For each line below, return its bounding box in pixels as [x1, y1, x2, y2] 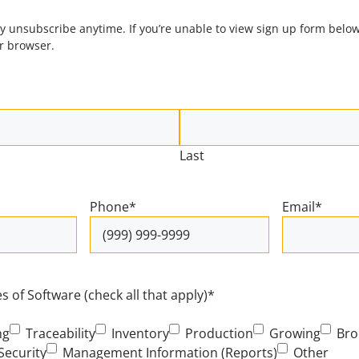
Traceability [26, 325, 95, 342]
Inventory [111, 325, 169, 342]
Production [185, 325, 253, 342]
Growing [269, 325, 321, 342]
